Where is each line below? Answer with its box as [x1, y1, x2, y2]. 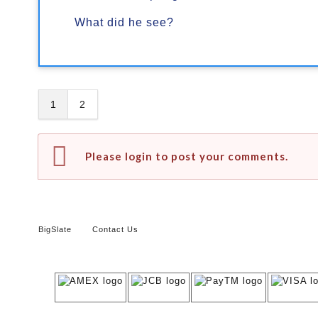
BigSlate [38, 224, 72, 234]
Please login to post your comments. [84, 149, 288, 163]
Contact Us [92, 224, 138, 234]
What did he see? [74, 15, 174, 28]
